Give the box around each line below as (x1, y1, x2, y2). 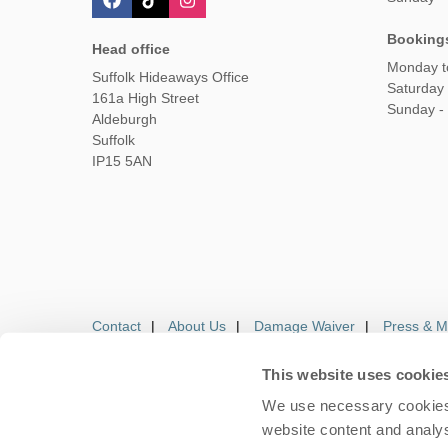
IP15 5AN (92, 153, 152, 170)
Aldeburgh (92, 111, 157, 128)
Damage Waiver (254, 317, 355, 334)
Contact (92, 317, 141, 334)
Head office (92, 41, 170, 58)
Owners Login (246, 405, 322, 420)
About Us (168, 317, 226, 334)
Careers (173, 405, 217, 420)
